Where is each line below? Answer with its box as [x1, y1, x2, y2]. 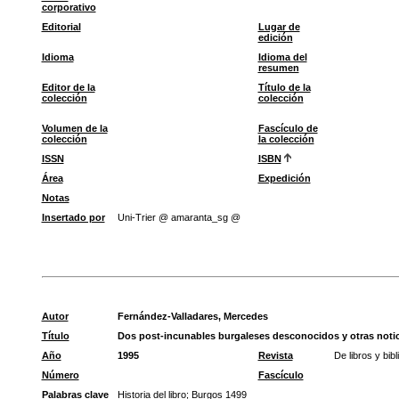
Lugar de [257, 21, 300, 32]
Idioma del [257, 52, 307, 62]
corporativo [41, 2, 96, 12]
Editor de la [41, 82, 95, 93]
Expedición [257, 173, 311, 183]
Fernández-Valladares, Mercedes [117, 311, 268, 322]
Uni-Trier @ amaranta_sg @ [117, 212, 240, 223]
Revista [257, 350, 293, 361]
